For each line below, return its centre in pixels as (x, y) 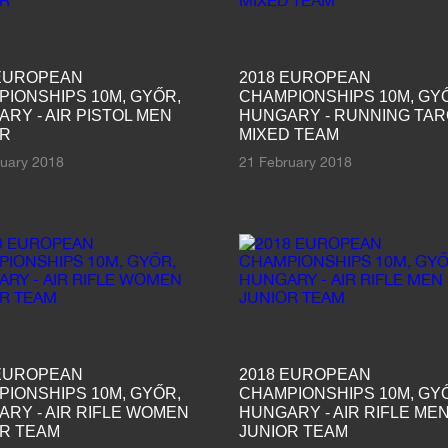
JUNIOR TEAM (293, 431)
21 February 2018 (295, 161)
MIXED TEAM (289, 134)
